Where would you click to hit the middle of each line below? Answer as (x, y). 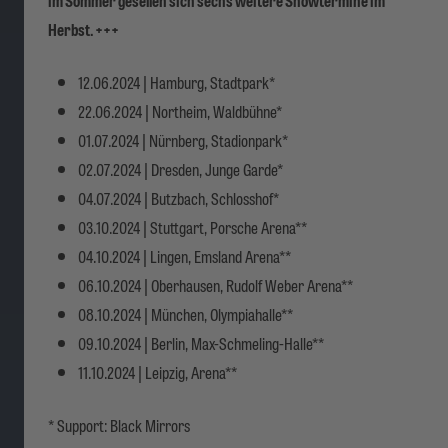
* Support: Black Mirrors (120, 424)
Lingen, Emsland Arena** (219, 255)
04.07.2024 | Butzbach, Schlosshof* (178, 197)
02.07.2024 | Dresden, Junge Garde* (180, 168)
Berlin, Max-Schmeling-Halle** (236, 342)
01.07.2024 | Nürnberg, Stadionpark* (183, 139)
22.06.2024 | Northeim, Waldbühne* (180, 110)
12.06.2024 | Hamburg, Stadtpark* (176, 81)
